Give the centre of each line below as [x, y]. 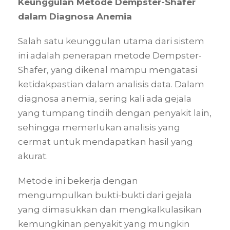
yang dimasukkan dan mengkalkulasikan [110, 209]
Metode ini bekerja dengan [78, 180]
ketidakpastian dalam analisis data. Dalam [111, 84]
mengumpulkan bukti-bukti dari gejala [105, 195]
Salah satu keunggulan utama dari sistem [111, 41]
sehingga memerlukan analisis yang [99, 127]
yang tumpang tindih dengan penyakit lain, [115, 113]
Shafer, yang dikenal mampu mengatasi [108, 70]
